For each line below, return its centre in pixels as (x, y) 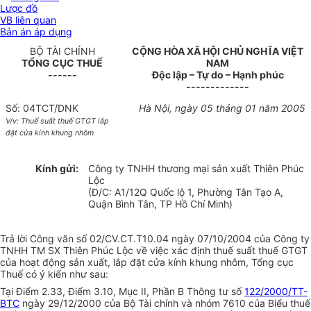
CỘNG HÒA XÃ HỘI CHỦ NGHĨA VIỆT (218, 51)
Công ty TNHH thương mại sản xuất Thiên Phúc (196, 169)
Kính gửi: (57, 169)
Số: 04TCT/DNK (42, 108)
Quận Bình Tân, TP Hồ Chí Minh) (161, 204)
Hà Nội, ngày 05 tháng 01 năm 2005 (222, 108)
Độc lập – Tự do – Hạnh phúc (218, 75)
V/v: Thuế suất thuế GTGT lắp (57, 121)
